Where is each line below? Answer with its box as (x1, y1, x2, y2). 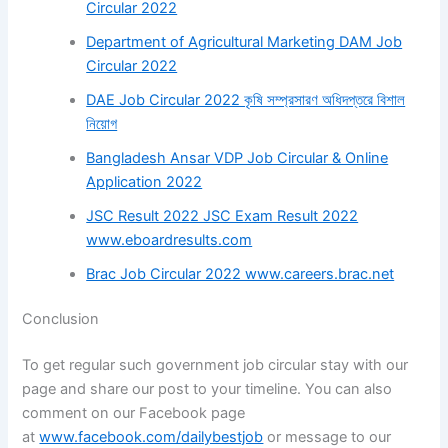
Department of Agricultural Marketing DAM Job (86, 32, 403, 51)
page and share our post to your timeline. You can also (22, 380, 393, 399)
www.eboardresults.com (86, 230, 253, 249)
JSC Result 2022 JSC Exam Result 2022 (86, 206, 359, 225)
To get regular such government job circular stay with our (22, 356, 409, 375)
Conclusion (22, 310, 100, 329)
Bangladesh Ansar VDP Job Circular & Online (86, 148, 389, 167)
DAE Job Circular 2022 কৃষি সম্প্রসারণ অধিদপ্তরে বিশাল (86, 90, 406, 109)
